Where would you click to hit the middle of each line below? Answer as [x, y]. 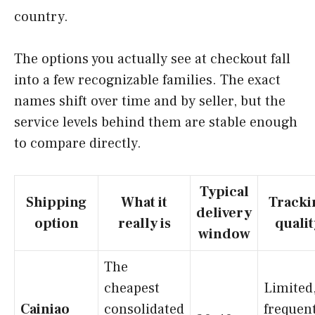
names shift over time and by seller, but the [150, 101]
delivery [224, 213]
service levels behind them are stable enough [156, 122]
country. [41, 17]
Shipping [56, 202]
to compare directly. [78, 143]
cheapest [132, 288]
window [224, 234]
